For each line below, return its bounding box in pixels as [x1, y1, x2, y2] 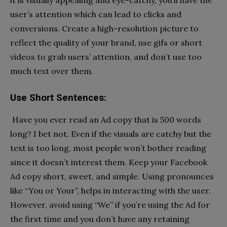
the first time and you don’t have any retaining [10, 214, 190, 224]
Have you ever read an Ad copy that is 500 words [12, 115, 201, 125]
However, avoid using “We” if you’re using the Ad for [10, 200, 210, 210]
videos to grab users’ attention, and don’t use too [10, 52, 202, 62]
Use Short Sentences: [10, 92, 106, 104]
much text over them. [10, 66, 93, 77]
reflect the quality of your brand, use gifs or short [10, 37, 202, 48]
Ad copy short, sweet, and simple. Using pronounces [10, 171, 214, 182]
